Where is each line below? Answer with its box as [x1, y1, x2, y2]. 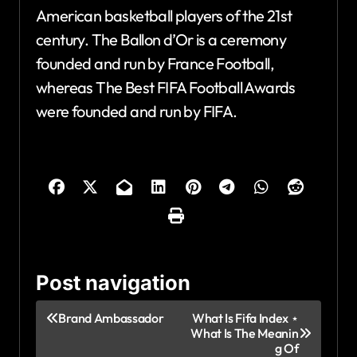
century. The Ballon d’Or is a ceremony [36, 29, 287, 49]
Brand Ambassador [58, 309, 164, 326]
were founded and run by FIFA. [36, 100, 237, 121]
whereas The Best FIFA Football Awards [36, 76, 296, 97]
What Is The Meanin [190, 324, 299, 341]
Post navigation [36, 269, 190, 295]
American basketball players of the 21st [36, 5, 292, 25]
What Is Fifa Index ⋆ [191, 309, 299, 326]
